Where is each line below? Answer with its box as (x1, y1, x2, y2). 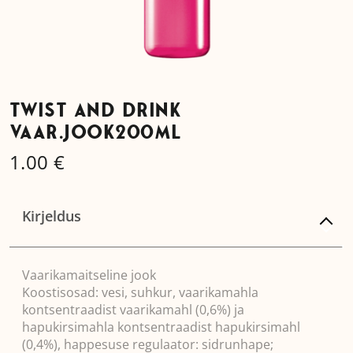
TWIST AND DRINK (9, 102, 182, 121)
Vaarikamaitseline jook (22, 266, 156, 284)
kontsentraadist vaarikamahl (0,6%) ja (22, 301, 244, 318)
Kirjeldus (22, 206, 81, 225)
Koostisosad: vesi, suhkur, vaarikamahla (22, 284, 258, 301)
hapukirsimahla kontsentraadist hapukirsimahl (22, 318, 300, 336)
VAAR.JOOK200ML (9, 124, 182, 143)
